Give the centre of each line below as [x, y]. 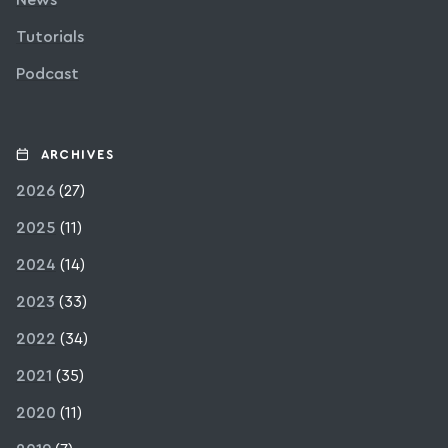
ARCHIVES [77, 155]
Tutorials [50, 37]
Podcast [47, 74]
